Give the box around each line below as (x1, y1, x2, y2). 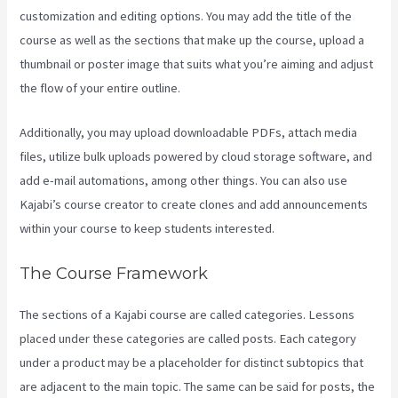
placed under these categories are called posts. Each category (20, 330, 357, 347)
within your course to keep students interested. (20, 219, 275, 236)
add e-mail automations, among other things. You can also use (20, 171, 348, 188)
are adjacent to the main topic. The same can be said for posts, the (20, 378, 376, 395)
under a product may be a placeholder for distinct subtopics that (20, 354, 364, 371)
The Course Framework (20, 263, 209, 284)
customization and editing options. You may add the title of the (20, 7, 353, 24)
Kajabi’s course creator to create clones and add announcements (20, 195, 369, 212)
